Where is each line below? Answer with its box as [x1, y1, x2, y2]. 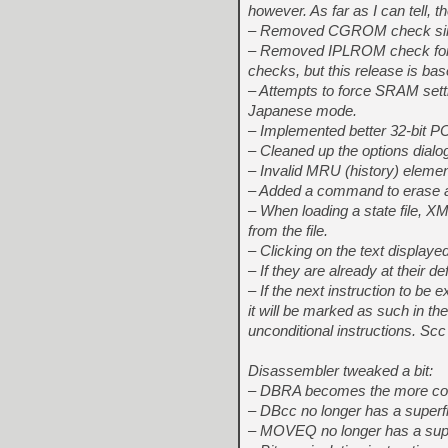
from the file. [248, 222, 328, 239]
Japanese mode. [248, 102, 357, 119]
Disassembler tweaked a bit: [248, 362, 433, 379]
